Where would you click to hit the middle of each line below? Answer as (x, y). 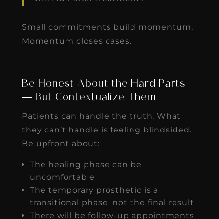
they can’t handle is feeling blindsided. (107, 130)
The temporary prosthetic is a (94, 190)
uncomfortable (62, 177)
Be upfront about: (61, 143)
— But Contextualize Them (89, 98)
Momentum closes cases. (77, 41)
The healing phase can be (86, 164)
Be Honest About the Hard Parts (103, 84)
